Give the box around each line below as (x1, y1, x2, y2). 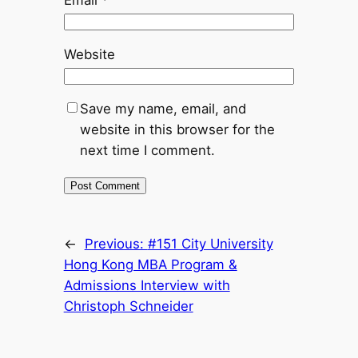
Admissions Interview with (63, 277, 230, 293)
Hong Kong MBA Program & (63, 257, 237, 272)
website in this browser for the (79, 121, 275, 138)
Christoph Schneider (63, 298, 193, 314)
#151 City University (147, 236, 273, 252)
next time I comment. (79, 142, 215, 159)
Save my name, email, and (79, 101, 246, 117)
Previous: (84, 236, 148, 252)
